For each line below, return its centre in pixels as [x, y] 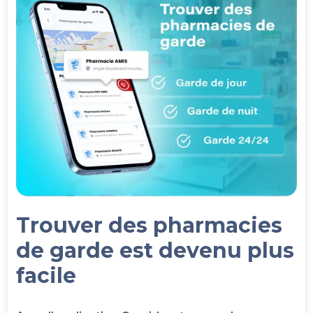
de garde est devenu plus [155, 250]
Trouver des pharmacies [150, 225]
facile [46, 275]
